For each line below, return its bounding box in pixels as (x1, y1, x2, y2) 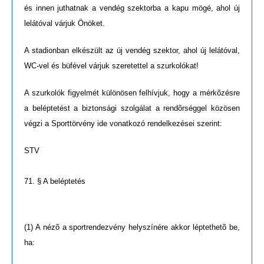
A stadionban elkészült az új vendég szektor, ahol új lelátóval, (24, 46, 240, 55)
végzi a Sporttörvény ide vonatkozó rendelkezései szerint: (24, 119, 222, 128)
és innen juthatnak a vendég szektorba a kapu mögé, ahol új (24, 4, 240, 13)
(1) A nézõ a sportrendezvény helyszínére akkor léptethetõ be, (24, 223, 240, 232)
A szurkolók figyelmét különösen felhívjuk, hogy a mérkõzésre (24, 88, 240, 98)
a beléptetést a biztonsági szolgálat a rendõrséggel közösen (24, 104, 240, 113)
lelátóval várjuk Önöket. (24, 19, 105, 28)
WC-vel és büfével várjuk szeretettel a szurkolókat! (24, 61, 199, 71)
